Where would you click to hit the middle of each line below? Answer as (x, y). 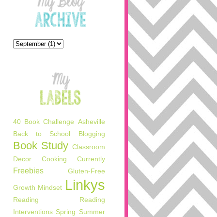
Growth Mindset (37, 187)
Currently (91, 159)
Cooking (54, 159)
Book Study (40, 146)
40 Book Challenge (44, 122)
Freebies (28, 170)
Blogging (92, 134)
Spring (66, 212)
